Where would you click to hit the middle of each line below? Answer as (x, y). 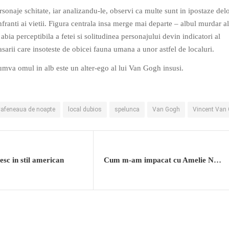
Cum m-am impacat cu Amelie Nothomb (217, 160)
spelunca (127, 109)
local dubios (85, 109)
